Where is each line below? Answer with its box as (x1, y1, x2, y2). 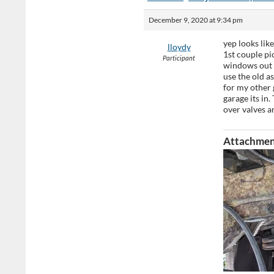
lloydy (167, 42, 191, 52)
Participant (163, 54, 195, 62)
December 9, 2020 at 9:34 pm (149, 15, 243, 24)
